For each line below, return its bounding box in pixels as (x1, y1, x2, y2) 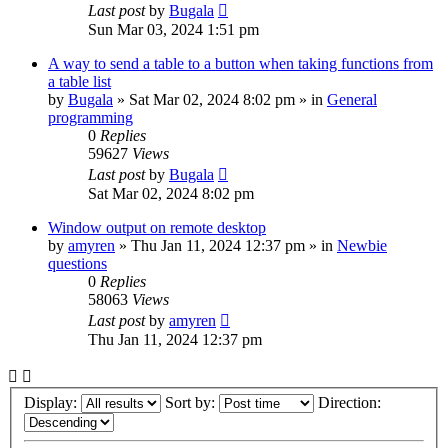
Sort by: (165, 394, 219, 412)
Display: (24, 394, 81, 412)
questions (48, 254, 107, 272)
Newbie (337, 236, 387, 254)
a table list (48, 72, 111, 90)
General (327, 90, 377, 108)
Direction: (318, 394, 385, 412)
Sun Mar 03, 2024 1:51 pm (88, 20, 259, 38)
